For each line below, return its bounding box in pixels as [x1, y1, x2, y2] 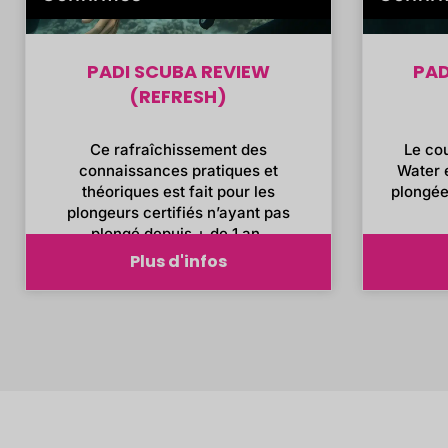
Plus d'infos [129, 250, 227, 274]
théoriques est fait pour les [81, 182, 275, 202]
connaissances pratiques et [78, 161, 278, 181]
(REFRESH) [129, 84, 228, 110]
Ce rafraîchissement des [89, 140, 267, 160]
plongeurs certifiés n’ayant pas [66, 203, 290, 223]
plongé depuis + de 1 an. [91, 224, 266, 244]
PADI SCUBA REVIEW [86, 59, 270, 85]
